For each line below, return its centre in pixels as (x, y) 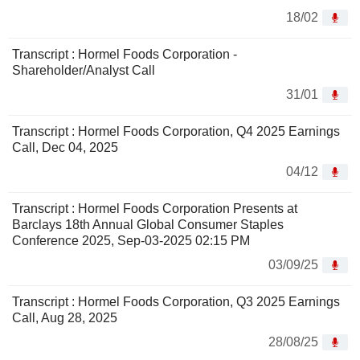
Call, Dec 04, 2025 (65, 148)
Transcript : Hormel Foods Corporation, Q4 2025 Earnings (176, 132)
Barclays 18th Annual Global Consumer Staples (148, 225)
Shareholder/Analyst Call (84, 71)
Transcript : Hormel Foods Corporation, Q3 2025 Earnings (176, 302)
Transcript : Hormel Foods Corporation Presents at (155, 209)
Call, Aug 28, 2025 (65, 318)
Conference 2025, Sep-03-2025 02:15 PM (131, 241)
